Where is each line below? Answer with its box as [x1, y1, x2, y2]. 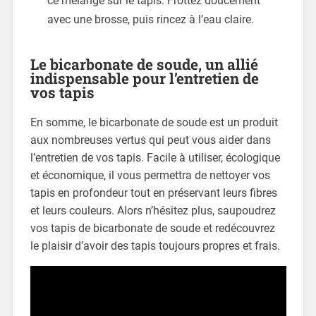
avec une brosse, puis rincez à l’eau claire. [47, 13, 254, 27]
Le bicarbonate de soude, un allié [30, 54, 258, 75]
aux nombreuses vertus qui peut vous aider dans [30, 133, 271, 147]
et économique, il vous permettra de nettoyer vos [30, 169, 270, 183]
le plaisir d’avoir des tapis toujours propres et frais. [30, 239, 280, 253]
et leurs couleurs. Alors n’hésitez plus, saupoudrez [30, 204, 276, 218]
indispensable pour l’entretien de [30, 68, 259, 89]
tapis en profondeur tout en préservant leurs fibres [30, 186, 277, 200]
